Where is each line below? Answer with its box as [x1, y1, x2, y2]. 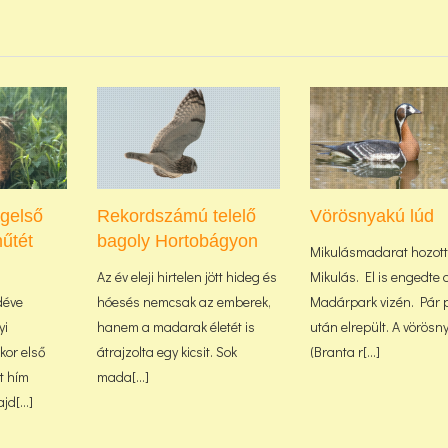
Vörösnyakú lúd [310, 206, 435, 227]
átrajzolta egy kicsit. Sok [96, 342, 237, 362]
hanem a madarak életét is [96, 317, 255, 337]
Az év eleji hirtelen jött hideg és [96, 267, 277, 287]
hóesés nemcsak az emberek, [96, 292, 271, 312]
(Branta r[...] [310, 342, 381, 362]
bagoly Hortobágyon [96, 231, 258, 252]
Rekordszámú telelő [96, 206, 256, 227]
